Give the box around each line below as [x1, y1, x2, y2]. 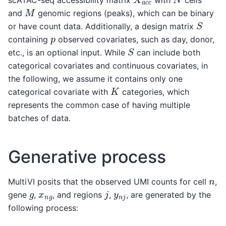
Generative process [8, 146, 166, 167]
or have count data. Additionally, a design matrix [8, 21, 196, 32]
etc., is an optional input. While [8, 47, 128, 58]
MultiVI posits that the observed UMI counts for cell [8, 176, 209, 187]
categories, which [119, 87, 189, 97]
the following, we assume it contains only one [8, 74, 183, 84]
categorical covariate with [8, 87, 110, 97]
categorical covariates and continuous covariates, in [8, 61, 208, 71]
